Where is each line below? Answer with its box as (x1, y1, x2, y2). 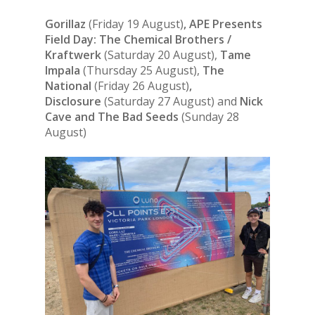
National (45, 78, 91, 94)
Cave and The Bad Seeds (45, 109, 181, 125)
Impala (45, 63, 83, 79)
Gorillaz (45, 16, 89, 32)
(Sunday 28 (181, 109, 239, 125)
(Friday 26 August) (91, 78, 189, 94)
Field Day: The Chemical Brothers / (45, 32, 231, 48)
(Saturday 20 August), (104, 47, 220, 63)
